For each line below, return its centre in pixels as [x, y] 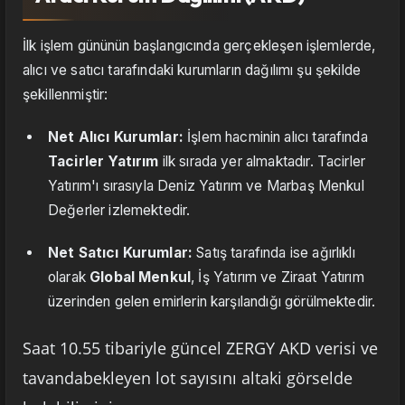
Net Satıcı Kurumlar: [121, 253]
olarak [69, 278]
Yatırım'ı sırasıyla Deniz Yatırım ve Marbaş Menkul [206, 186]
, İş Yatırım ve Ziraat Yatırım [278, 278]
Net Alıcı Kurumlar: [116, 137]
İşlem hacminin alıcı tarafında [275, 137]
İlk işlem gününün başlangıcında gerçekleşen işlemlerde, [199, 46]
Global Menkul [141, 278]
